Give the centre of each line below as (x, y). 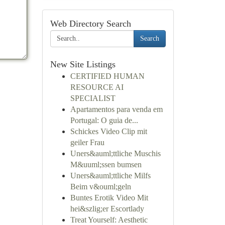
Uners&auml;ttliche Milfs (110, 176)
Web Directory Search (90, 24)
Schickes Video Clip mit (108, 131)
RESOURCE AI (97, 87)
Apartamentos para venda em (116, 109)
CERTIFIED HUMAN (107, 76)
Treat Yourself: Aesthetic (109, 220)
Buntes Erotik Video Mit (109, 198)
